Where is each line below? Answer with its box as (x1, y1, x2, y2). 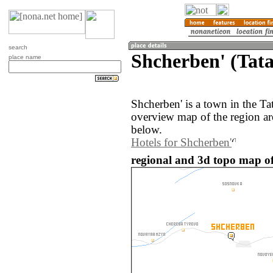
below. (131, 124, 162, 136)
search (9, 44, 27, 51)
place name (9, 54, 41, 60)
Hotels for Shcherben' (131, 136, 232, 149)
